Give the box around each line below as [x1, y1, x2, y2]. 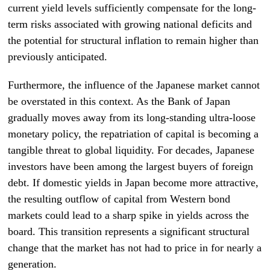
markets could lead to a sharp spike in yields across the [8, 209, 250, 221]
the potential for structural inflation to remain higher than [8, 34, 259, 46]
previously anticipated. [8, 51, 108, 63]
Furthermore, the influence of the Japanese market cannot [8, 79, 260, 91]
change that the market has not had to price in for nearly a [8, 242, 262, 254]
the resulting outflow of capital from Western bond [8, 193, 231, 205]
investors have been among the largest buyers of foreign [8, 160, 254, 172]
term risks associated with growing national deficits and [8, 18, 253, 30]
